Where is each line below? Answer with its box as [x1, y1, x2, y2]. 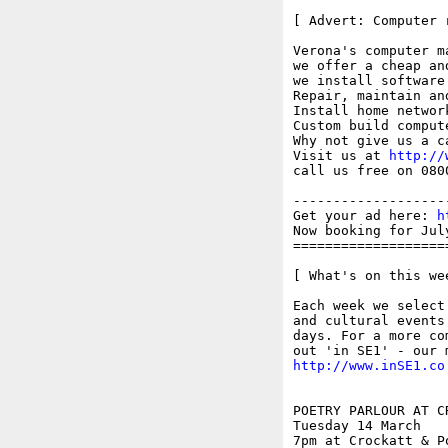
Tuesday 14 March [292, 418, 421, 434]
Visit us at [292, 148, 389, 164]
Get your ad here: [292, 208, 437, 224]
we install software [292, 73, 445, 89]
